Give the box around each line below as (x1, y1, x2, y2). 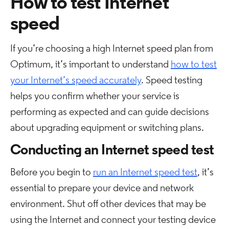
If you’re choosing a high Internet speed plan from (10, 44, 213, 54)
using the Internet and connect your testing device (10, 215, 216, 225)
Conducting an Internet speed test (10, 144, 214, 158)
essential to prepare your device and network (10, 184, 194, 194)
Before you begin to (10, 168, 93, 178)
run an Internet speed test (93, 168, 197, 178)
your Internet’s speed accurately (10, 76, 141, 86)
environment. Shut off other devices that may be (10, 199, 206, 210)
